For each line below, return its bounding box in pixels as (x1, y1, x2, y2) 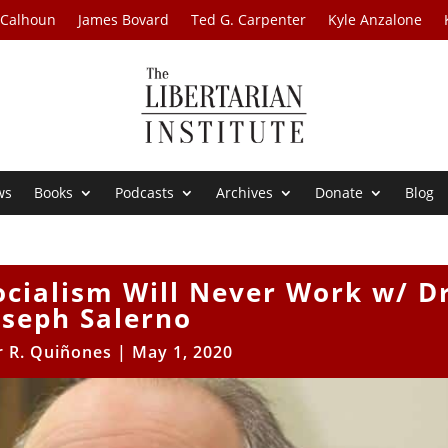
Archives (216, 183, 274, 203)
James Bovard (78, 10, 170, 29)
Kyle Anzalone (328, 10, 423, 29)
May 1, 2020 (131, 341, 233, 364)
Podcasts (115, 183, 175, 203)
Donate (315, 183, 364, 203)
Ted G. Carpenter (191, 10, 307, 29)
